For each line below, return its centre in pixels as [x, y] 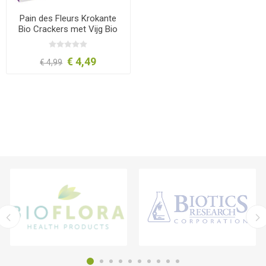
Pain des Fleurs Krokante [68, 18]
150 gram [68, 39]
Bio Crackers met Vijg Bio [68, 29]
